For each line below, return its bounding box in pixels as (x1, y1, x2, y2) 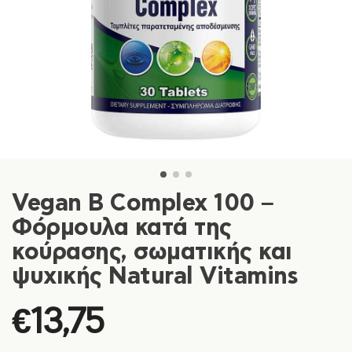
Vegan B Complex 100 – (12, 191, 274, 215)
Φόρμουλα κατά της (12, 215, 232, 240)
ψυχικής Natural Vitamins (12, 264, 298, 288)
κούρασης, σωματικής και (12, 240, 292, 264)
